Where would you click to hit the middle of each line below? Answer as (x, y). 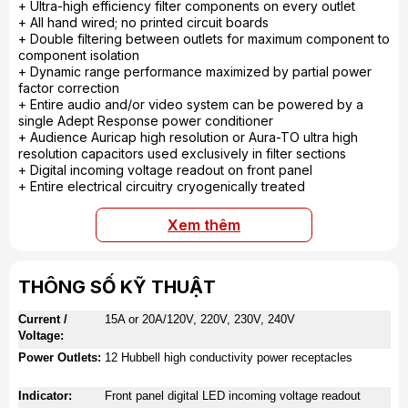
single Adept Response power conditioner (146, 121)
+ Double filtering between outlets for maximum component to (204, 39)
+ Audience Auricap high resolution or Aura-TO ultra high (188, 137)
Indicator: (45, 396)
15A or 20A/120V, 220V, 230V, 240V (200, 319)
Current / (43, 319)
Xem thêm (204, 225)
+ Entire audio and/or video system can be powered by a (191, 104)
